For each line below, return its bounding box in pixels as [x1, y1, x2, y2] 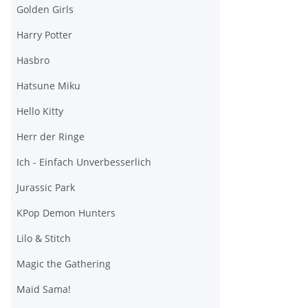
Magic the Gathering [16, 257, 111, 271]
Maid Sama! [16, 283, 71, 296]
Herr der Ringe [16, 130, 85, 144]
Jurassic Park [16, 181, 75, 195]
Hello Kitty [16, 104, 63, 118]
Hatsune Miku [16, 79, 80, 93]
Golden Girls [16, 3, 74, 16]
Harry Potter [16, 28, 72, 42]
